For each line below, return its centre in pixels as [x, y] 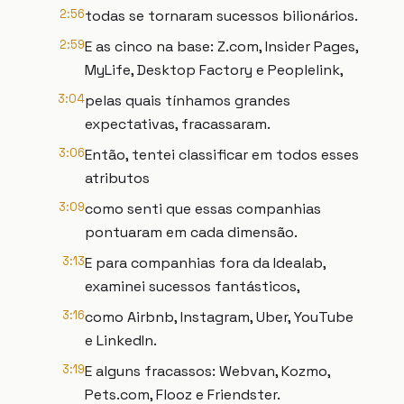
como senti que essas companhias [203, 209]
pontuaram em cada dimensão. [191, 232]
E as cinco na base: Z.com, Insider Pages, [221, 46]
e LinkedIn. [121, 340]
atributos [117, 178]
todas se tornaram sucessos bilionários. [221, 16]
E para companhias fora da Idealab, [205, 263]
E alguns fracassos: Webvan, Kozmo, [207, 371]
